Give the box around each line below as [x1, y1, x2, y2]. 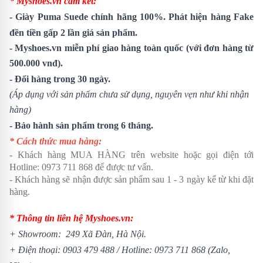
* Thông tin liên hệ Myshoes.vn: [9, 213, 133, 223]
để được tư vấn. [93, 161, 153, 172]
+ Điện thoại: [9, 244, 63, 255]
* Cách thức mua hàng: [9, 136, 102, 146]
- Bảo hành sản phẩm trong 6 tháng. [9, 120, 153, 130]
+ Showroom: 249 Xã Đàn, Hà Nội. [9, 228, 149, 239]
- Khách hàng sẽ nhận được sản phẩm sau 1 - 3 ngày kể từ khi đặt [9, 174, 254, 184]
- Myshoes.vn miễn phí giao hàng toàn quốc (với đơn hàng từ [9, 42, 254, 53]
